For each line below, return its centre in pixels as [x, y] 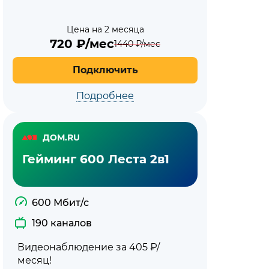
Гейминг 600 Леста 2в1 [96, 159]
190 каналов [62, 223]
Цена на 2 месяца [105, 29]
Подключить [105, 70]
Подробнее [105, 96]
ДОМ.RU [61, 137]
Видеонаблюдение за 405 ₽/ [89, 247]
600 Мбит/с [60, 203]
